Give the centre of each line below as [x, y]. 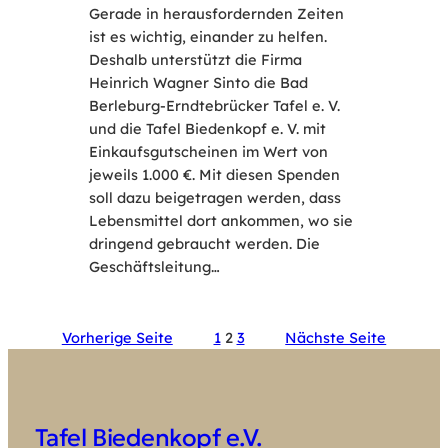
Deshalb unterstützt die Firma [195, 60]
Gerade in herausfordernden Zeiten [216, 14]
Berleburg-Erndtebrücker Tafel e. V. [214, 106]
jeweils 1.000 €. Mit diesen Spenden [214, 175]
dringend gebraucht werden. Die [204, 244]
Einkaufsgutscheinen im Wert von [208, 152]
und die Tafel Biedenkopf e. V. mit [207, 129]
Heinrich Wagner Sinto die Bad [198, 83]
